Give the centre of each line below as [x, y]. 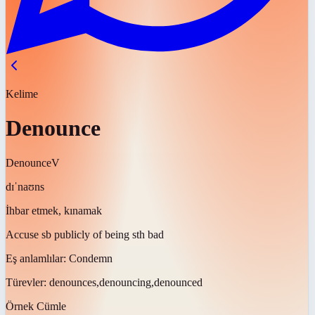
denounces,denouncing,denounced [126, 282]
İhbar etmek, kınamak [54, 210]
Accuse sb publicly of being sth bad [85, 234]
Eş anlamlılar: [37, 258]
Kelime [22, 94]
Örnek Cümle [36, 306]
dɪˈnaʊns [25, 186]
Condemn [91, 258]
